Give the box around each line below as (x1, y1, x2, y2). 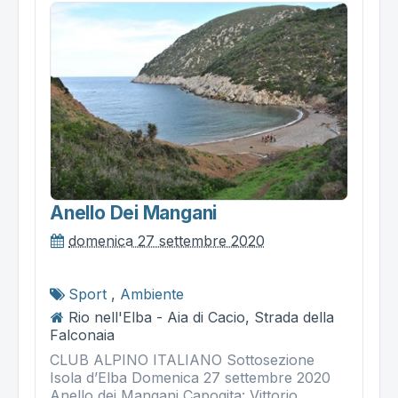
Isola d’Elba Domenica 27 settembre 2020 (50, 369, 330, 387)
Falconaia (50, 326, 115, 345)
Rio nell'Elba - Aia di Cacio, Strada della (68, 308, 334, 327)
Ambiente (120, 285, 184, 304)
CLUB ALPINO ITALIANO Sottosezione (50, 351, 314, 370)
